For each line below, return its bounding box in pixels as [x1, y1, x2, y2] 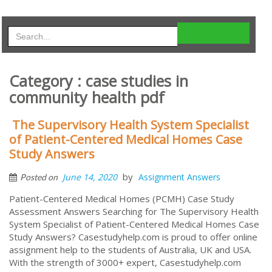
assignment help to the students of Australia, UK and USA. [9, 243, 251, 256]
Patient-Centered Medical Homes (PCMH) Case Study [9, 192, 234, 205]
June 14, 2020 [63, 171, 117, 183]
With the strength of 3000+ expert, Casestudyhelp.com [9, 256, 241, 268]
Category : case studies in [9, 70, 188, 91]
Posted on [20, 171, 59, 182]
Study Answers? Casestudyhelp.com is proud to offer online [9, 230, 257, 243]
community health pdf [9, 86, 165, 107]
